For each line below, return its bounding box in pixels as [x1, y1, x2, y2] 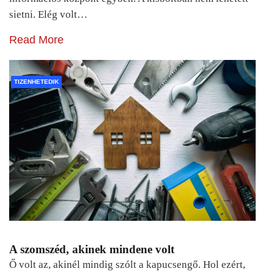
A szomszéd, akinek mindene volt [9, 242, 174, 256]
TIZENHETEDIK [14, 78, 59, 86]
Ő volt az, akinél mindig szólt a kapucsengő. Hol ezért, [9, 258, 245, 270]
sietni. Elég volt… [9, 9, 87, 21]
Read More [9, 34, 64, 46]
